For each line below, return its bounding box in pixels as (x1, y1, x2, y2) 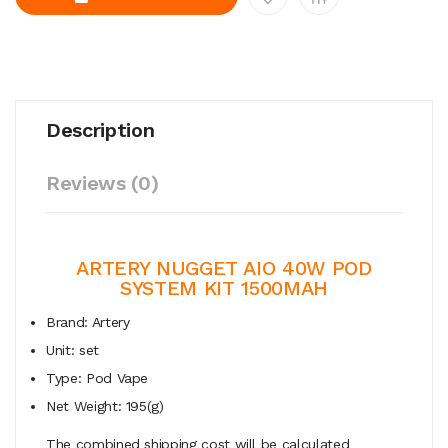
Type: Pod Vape (46, 369, 149, 386)
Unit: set (46, 341, 99, 358)
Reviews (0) (46, 170, 159, 195)
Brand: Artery (46, 313, 130, 330)
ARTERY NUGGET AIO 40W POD (76, 255, 372, 280)
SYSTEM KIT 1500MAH (120, 275, 328, 300)
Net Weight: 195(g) (46, 397, 164, 414)
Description (46, 117, 155, 142)
